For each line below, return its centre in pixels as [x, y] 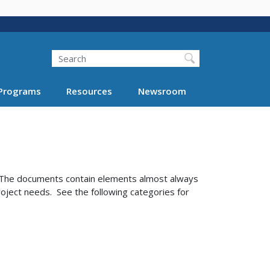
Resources [89, 91]
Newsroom [162, 91]
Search [52, 50]
